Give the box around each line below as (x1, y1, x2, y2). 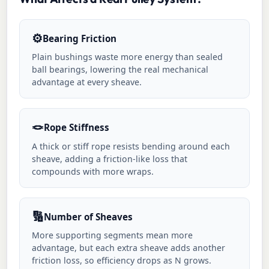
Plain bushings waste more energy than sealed (32, 51, 223, 63)
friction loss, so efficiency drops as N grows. (32, 255, 212, 267)
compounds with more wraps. (32, 165, 154, 177)
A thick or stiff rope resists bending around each (32, 140, 231, 152)
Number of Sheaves (44, 210, 133, 223)
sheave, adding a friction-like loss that (32, 153, 188, 165)
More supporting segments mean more (32, 229, 193, 241)
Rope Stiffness (44, 121, 110, 134)
